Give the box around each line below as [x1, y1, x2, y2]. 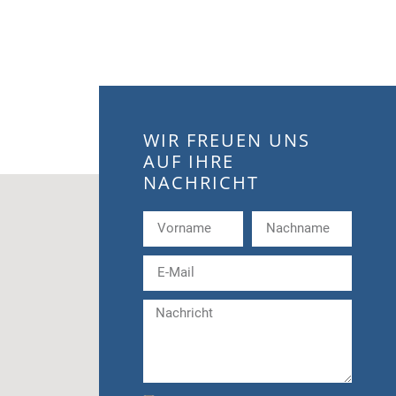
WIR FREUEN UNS [143, 127, 310, 152]
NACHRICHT [143, 170, 259, 194]
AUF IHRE [143, 148, 234, 173]
